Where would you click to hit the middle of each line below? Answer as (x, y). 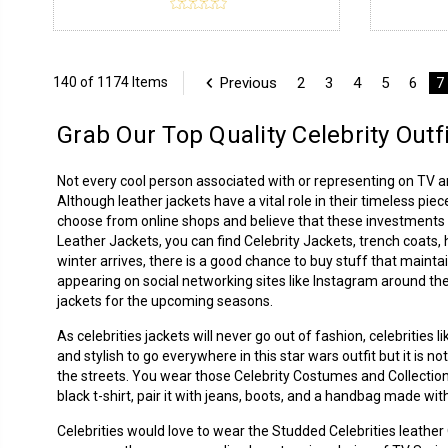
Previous (248, 82)
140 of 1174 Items (110, 82)
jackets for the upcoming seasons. (165, 300)
